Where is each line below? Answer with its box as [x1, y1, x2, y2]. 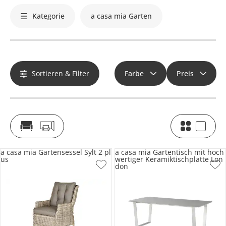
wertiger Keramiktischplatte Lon [115, 154, 223, 164]
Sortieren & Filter [32, 69, 89, 79]
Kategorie [32, 11, 65, 21]
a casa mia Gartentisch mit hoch [115, 147, 224, 157]
